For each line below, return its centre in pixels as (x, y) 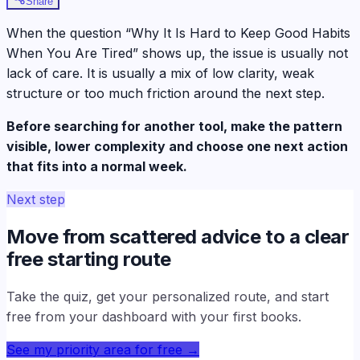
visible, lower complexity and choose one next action (177, 146)
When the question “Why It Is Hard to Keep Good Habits (178, 33)
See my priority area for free (94, 349)
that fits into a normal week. (97, 166)
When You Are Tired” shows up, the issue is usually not (177, 53)
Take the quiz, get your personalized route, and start (168, 296)
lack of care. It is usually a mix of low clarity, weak (160, 73)
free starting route (89, 259)
